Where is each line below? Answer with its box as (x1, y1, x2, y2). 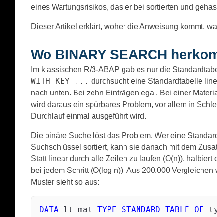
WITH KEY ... (31, 77, 89, 86)
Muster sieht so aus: (31, 178, 99, 186)
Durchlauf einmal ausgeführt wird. (31, 112, 146, 121)
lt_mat (59, 205, 97, 215)
